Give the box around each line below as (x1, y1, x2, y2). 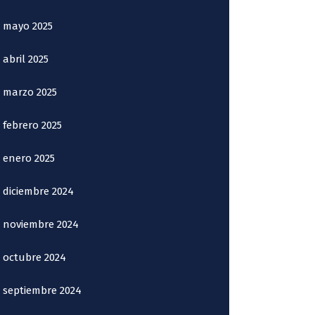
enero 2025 (3, 152, 56, 165)
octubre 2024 (3, 251, 67, 264)
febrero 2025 (3, 119, 63, 131)
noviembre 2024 (3, 218, 79, 231)
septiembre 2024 (3, 284, 82, 297)
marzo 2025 (3, 86, 58, 98)
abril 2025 (3, 53, 49, 65)
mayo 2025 (3, 20, 53, 32)
